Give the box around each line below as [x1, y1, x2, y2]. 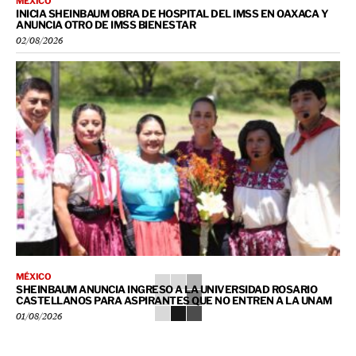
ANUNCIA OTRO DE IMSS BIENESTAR [16, 18, 195, 32]
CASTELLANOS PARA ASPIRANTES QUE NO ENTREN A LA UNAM [16, 294, 332, 308]
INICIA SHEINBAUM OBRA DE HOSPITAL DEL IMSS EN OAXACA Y [16, 7, 328, 21]
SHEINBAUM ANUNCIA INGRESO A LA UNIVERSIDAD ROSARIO [16, 283, 317, 296]
